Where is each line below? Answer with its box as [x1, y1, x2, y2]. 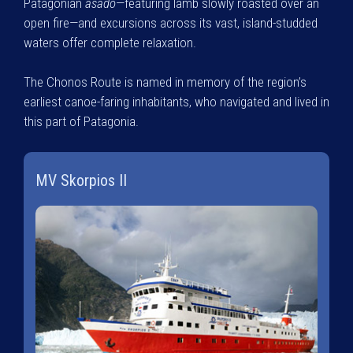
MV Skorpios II [35, 170, 127, 190]
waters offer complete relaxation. [24, 34, 196, 50]
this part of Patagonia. [24, 113, 139, 129]
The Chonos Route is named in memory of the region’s [24, 74, 307, 90]
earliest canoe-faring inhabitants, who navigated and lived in [24, 94, 329, 110]
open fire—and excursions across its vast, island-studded [24, 14, 318, 31]
